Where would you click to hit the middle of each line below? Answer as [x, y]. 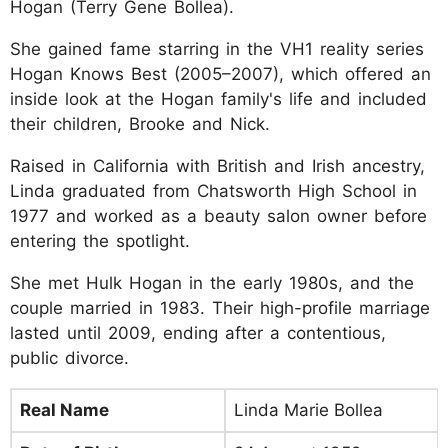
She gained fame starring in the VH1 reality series [217, 49]
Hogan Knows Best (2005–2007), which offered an [220, 74]
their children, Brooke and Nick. [140, 124]
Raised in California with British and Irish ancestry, [217, 166]
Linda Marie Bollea [308, 410]
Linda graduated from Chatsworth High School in [213, 191]
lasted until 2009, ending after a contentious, [198, 333]
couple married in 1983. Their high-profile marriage [220, 308]
